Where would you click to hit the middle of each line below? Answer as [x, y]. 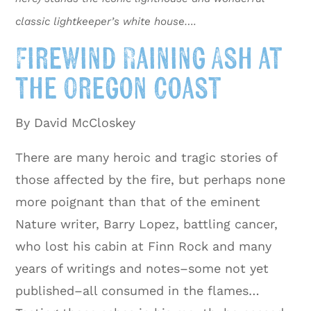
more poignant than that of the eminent [138, 201]
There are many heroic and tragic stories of [146, 157]
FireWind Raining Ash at [149, 59]
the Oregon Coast [119, 89]
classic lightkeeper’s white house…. [106, 21]
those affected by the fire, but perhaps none [151, 179]
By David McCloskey [76, 122]
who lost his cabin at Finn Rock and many [144, 246]
